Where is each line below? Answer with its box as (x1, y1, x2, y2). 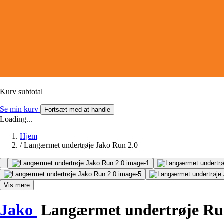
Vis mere (4, 181, 30, 189)
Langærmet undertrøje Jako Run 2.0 (24, 140, 138, 149)
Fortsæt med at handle (44, 105, 110, 113)
